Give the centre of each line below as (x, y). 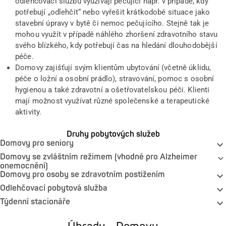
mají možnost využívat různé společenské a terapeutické (112, 101)
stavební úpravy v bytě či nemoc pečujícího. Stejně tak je (112, 23)
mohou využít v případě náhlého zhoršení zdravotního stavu (117, 34)
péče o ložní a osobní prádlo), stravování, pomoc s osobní (115, 78)
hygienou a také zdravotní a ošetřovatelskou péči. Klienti (112, 90)
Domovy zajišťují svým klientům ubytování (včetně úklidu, (113, 67)
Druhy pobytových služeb (113, 134)
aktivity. (29, 112)
